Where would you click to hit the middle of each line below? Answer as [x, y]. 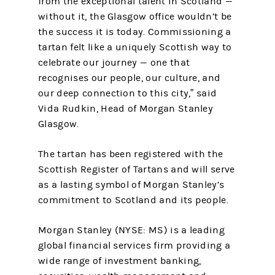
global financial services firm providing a [134, 246]
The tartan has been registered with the [131, 154]
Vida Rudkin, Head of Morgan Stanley [126, 109]
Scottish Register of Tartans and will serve [137, 169]
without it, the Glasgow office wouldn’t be [135, 17]
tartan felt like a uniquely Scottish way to [135, 47]
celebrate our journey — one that [114, 63]
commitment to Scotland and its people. [133, 200]
